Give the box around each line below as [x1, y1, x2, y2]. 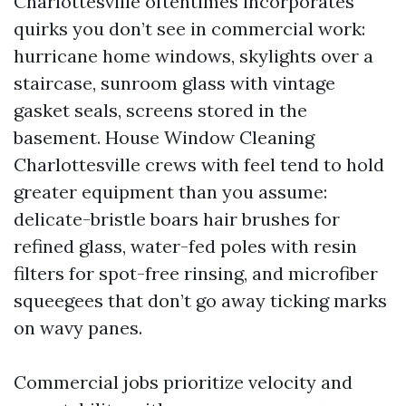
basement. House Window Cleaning [14, 126, 314, 149]
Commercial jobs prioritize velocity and [14, 371, 353, 393]
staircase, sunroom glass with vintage [14, 72, 335, 94]
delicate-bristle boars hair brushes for [14, 208, 340, 230]
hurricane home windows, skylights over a [14, 44, 373, 67]
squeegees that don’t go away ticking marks [14, 289, 387, 312]
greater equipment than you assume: [14, 180, 327, 203]
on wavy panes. [14, 316, 142, 339]
